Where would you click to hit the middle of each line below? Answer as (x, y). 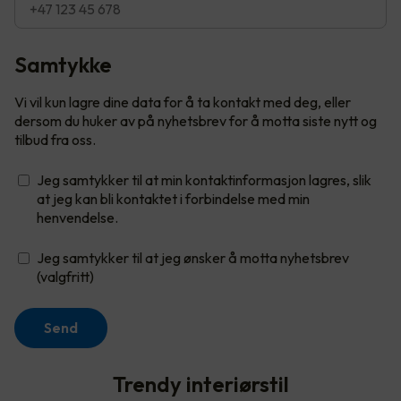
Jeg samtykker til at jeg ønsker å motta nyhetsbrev (193, 258)
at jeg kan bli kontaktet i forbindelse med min (173, 199)
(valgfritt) (65, 277)
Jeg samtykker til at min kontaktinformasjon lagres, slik (204, 180)
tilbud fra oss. (55, 140)
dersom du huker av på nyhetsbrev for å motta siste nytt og (196, 121)
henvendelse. (77, 218)
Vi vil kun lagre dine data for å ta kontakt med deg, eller (183, 102)
